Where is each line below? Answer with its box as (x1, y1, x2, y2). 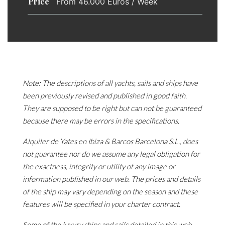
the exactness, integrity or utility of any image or (23, 162, 175, 171)
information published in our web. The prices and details (23, 174, 200, 183)
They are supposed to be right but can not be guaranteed (23, 103, 201, 113)
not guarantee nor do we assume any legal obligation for (23, 149, 200, 158)
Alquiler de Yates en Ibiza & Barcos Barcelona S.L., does (23, 137, 198, 146)
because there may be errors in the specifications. (23, 116, 179, 125)
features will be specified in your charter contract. (23, 199, 180, 208)
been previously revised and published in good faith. (23, 91, 187, 100)
